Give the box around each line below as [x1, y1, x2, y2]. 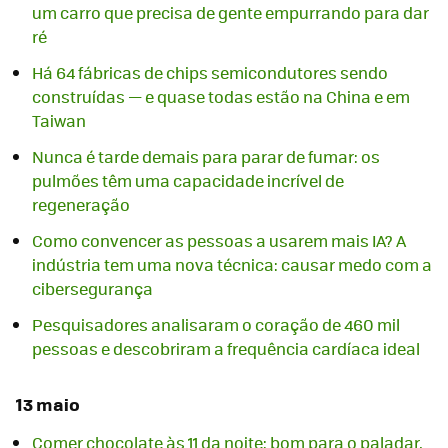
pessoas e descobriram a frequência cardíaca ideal [32, 337, 420, 361]
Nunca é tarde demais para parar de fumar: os [32, 145, 380, 169]
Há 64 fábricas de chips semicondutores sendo [32, 61, 388, 85]
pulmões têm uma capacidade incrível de [32, 169, 344, 193]
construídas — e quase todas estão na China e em [32, 85, 410, 109]
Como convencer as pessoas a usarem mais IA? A [32, 229, 406, 253]
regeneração [32, 193, 130, 217]
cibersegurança [32, 277, 153, 301]
